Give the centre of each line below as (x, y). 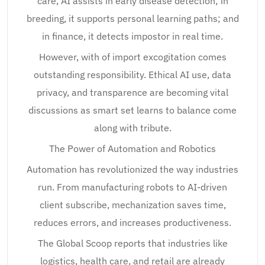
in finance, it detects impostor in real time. (132, 36)
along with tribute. (132, 128)
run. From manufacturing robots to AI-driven (132, 187)
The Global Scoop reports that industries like (132, 243)
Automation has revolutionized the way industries (132, 169)
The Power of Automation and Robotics (132, 148)
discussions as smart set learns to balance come (132, 110)
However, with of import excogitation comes (132, 57)
